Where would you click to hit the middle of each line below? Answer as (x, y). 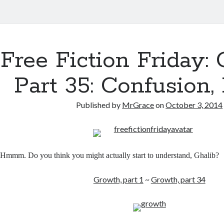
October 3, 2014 (194, 105)
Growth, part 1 (118, 179)
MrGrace (138, 105)
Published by (99, 105)
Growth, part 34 (178, 179)
